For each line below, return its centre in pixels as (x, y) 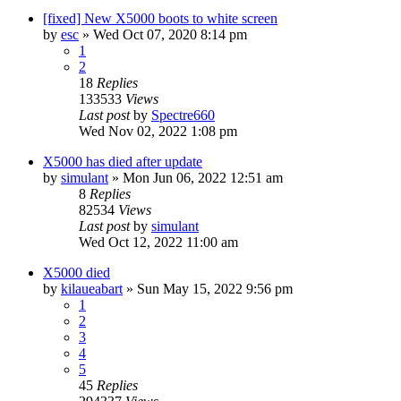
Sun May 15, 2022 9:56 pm (215, 288)
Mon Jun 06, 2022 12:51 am (203, 177)
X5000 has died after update (123, 161)
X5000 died (77, 272)
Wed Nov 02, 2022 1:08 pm (158, 131)
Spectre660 (183, 115)
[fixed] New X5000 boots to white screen (160, 18)
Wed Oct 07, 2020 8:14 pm (170, 34)
